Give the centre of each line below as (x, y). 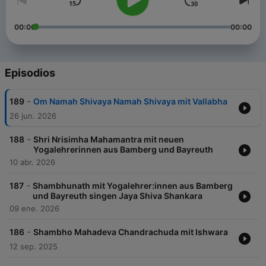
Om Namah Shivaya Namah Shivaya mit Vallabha (130, 102)
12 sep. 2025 (34, 247)
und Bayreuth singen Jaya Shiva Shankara (118, 196)
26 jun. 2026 (33, 116)
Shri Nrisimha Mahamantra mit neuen (109, 140)
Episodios (30, 73)
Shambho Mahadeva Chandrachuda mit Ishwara (131, 232)
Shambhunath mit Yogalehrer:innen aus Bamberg (133, 186)
